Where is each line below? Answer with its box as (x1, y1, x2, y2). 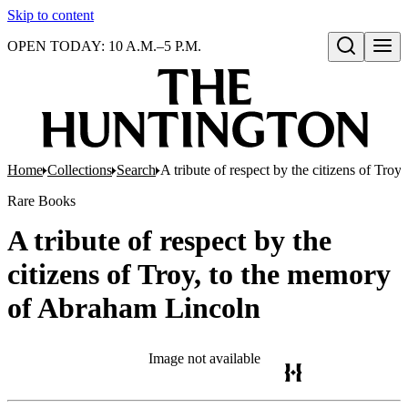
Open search (334, 57, 402, 72)
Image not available (148, 351, 260, 366)
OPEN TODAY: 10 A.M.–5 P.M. (7, 38, 201, 54)
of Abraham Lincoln (7, 291, 260, 324)
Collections (47, 162, 112, 178)
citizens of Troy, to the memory (7, 258, 391, 291)
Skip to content (7, 7, 94, 23)
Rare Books (7, 193, 76, 209)
